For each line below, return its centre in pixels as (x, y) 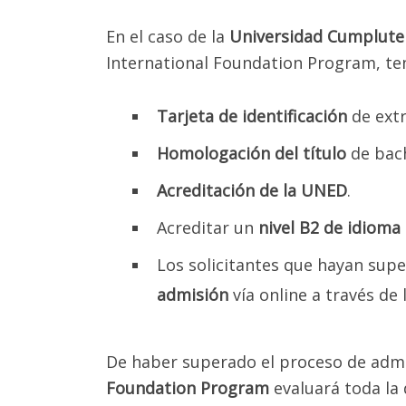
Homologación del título (251, 154)
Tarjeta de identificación (252, 116)
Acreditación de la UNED (252, 191)
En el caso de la (168, 37)
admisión (193, 295)
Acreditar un (208, 228)
